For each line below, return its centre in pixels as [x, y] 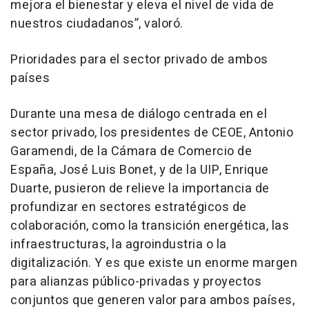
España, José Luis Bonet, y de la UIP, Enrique [140, 170]
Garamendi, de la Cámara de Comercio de [131, 151]
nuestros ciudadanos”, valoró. [97, 23]
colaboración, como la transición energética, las [150, 226]
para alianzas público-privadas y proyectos [136, 281]
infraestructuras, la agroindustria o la [119, 244]
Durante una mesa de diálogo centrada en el [139, 114]
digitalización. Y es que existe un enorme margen [154, 263]
